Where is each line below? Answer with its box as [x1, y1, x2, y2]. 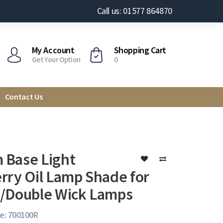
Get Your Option [31, 54, 81, 64]
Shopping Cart [113, 44, 166, 56]
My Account [31, 44, 75, 56]
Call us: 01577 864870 [97, 5, 172, 16]
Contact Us [4, 92, 43, 102]
